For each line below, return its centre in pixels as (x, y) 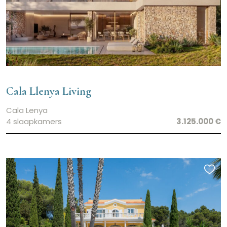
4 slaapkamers (34, 121)
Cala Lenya (27, 110)
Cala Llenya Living (49, 91)
